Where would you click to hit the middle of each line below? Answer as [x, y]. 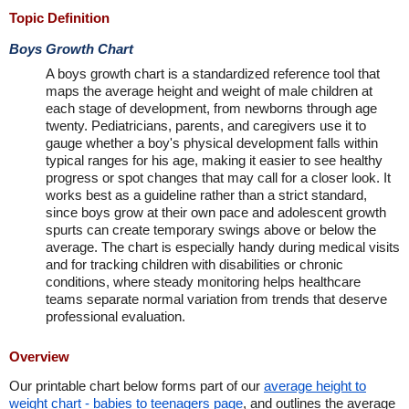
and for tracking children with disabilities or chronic [194, 264]
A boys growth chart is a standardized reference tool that [213, 73]
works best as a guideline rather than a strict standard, [206, 195]
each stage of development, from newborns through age [211, 108]
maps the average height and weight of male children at [209, 91]
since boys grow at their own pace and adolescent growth [216, 212]
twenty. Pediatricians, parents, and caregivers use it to [206, 126]
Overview [39, 357]
